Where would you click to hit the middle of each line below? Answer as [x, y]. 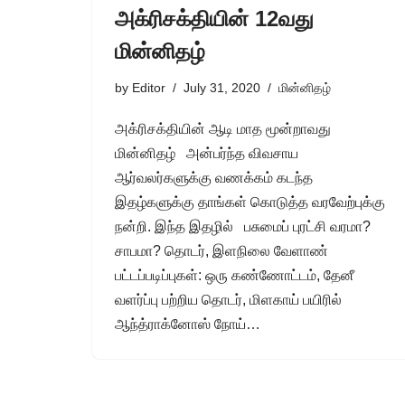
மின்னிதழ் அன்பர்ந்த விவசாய [207, 153]
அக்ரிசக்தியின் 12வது [214, 18]
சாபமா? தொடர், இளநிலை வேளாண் [221, 250]
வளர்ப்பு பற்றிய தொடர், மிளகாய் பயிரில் [228, 299]
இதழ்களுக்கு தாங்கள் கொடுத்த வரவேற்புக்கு [250, 202]
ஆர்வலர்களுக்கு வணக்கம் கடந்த [214, 177]
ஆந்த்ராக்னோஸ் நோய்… [189, 324]
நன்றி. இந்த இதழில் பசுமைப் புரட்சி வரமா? [243, 226]
